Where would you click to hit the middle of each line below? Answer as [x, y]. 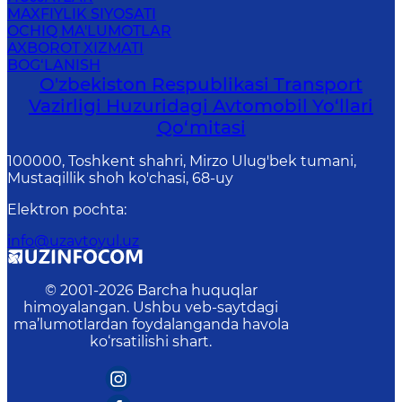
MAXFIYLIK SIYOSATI [82, 14]
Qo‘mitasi [201, 127]
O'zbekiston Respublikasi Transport [201, 84]
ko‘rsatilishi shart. [151, 341]
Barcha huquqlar [197, 290]
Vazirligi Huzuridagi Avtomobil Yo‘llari [201, 106]
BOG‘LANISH [54, 65]
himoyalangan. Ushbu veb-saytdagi [151, 307]
